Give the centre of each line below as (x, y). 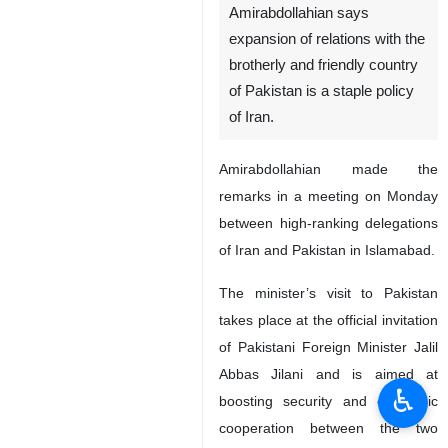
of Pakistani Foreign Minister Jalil (328, 347)
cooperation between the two (328, 428)
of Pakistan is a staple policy (321, 91)
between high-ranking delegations (328, 223)
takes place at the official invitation (328, 320)
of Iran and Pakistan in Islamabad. (327, 250)
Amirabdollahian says (299, 13)
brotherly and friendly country (323, 65)
